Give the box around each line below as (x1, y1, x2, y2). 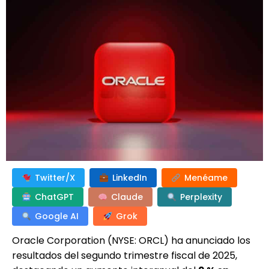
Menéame (184, 171, 228, 184)
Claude (111, 190, 143, 203)
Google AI (35, 210, 79, 222)
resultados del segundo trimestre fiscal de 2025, (12, 248, 237, 262)
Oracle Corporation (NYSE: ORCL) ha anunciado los (12, 233, 250, 247)
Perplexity (180, 190, 222, 203)
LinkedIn (112, 171, 147, 184)
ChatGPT (35, 190, 74, 203)
